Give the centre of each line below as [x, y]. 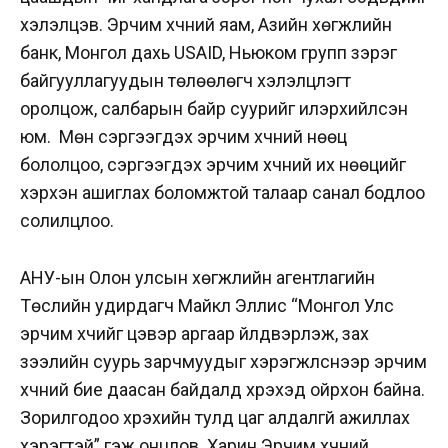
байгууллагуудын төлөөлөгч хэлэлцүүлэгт [185, 80]
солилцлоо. [67, 220]
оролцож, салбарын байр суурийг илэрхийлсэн [214, 108]
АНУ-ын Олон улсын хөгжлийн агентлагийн [197, 277]
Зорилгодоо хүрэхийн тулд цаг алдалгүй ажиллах [215, 417]
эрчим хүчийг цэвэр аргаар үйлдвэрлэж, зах [194, 333]
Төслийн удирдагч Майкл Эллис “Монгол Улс [207, 305]
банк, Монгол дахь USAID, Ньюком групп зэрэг [208, 52]
